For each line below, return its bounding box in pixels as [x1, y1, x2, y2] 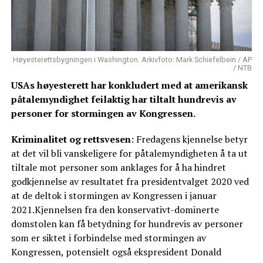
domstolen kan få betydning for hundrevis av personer [11, 217, 243, 231]
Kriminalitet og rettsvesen [11, 133, 131, 146]
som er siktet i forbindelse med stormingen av [11, 231, 206, 245]
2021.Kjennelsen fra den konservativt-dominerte [11, 203, 219, 217]
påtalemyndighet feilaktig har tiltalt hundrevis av [11, 93, 237, 106]
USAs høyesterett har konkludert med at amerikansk [11, 79, 248, 92]
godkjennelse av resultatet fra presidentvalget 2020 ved [11, 175, 249, 188]
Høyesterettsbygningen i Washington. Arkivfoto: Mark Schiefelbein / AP [13, 55, 252, 65]
